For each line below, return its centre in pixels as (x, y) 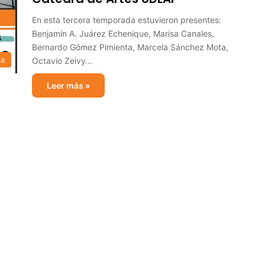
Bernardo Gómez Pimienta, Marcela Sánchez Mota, (130, 47)
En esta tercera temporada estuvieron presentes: (127, 20)
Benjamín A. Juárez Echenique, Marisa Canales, (123, 33)
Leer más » (68, 85)
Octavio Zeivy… (62, 61)
